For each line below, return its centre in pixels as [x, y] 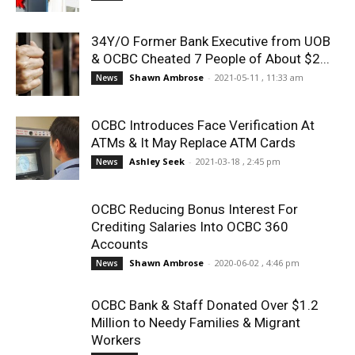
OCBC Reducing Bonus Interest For [195, 209]
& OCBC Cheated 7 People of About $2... [210, 59]
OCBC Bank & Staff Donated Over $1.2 [205, 305]
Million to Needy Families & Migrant [196, 323]
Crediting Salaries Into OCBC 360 [190, 227]
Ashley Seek [157, 161]
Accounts [120, 244]
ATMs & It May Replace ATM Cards [193, 143]
